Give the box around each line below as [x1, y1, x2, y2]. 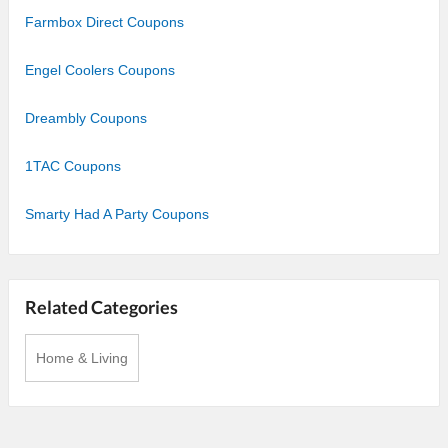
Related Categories [25, 295, 178, 318]
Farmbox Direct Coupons [25, 13, 184, 30]
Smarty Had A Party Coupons [25, 205, 209, 222]
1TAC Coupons [25, 157, 121, 174]
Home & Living [36, 349, 128, 366]
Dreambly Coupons [25, 109, 147, 126]
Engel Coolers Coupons [25, 61, 175, 78]
